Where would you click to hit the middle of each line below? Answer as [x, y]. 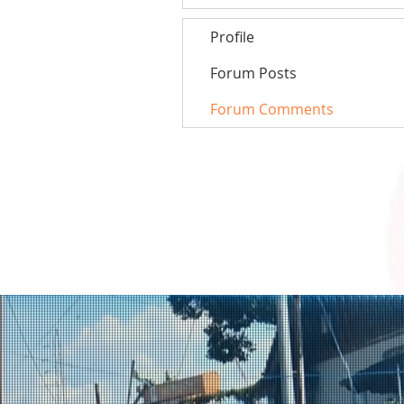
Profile [232, 37]
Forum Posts [253, 73]
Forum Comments [272, 109]
